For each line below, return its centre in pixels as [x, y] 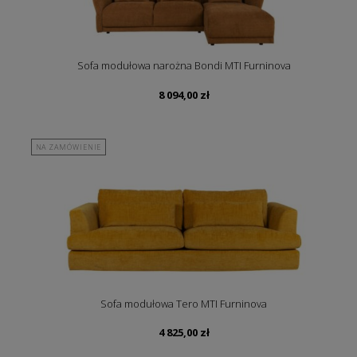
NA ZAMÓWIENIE [69, 147]
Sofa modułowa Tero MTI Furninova [184, 304]
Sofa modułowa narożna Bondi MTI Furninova [184, 66]
